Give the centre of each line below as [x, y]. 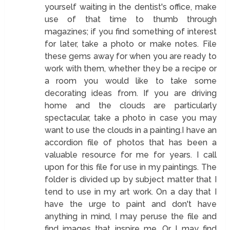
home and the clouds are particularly [130, 105]
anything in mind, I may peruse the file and [130, 216]
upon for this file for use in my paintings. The [130, 167]
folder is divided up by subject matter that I [130, 179]
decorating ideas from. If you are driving [130, 93]
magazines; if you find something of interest [130, 31]
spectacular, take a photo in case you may [130, 118]
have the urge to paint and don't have [130, 204]
